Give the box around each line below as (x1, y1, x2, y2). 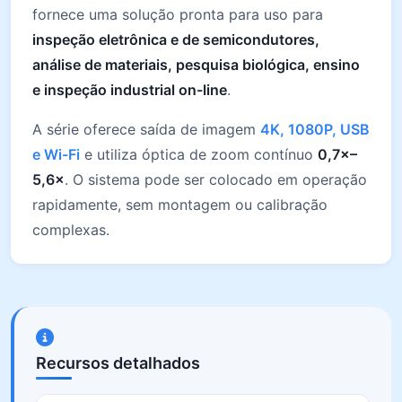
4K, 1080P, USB (260, 120, 370, 138)
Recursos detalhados (36, 354, 200, 372)
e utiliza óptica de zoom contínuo (80, 145, 318, 163)
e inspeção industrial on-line (32, 81, 227, 99)
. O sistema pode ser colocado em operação (65, 170, 367, 188)
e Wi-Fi (32, 145, 80, 163)
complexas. (32, 221, 109, 239)
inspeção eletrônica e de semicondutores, (32, 31, 319, 48)
